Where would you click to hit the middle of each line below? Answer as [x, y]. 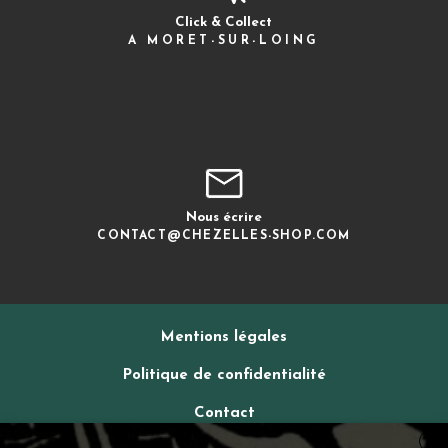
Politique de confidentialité [224, 376]
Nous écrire [223, 218]
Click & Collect [224, 23]
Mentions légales [224, 338]
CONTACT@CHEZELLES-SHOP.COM [224, 236]
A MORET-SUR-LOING [224, 41]
